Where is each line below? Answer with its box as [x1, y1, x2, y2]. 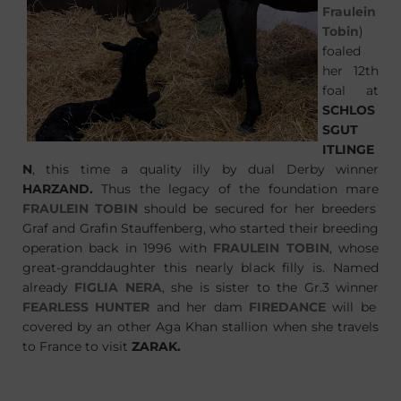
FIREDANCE [248, 299, 326, 315]
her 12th [322, 63, 379, 79]
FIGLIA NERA [74, 279, 162, 295]
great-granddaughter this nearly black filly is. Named [22, 260, 379, 276]
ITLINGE [322, 141, 374, 158]
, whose [328, 240, 380, 256]
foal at [322, 82, 379, 98]
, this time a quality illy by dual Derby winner [32, 161, 379, 177]
